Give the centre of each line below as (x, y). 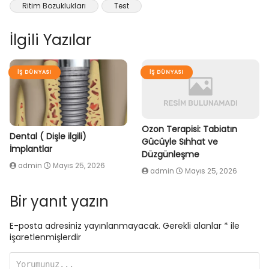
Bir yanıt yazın (59, 201)
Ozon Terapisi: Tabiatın (189, 129)
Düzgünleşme (171, 154)
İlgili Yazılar (50, 40)
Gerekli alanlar (193, 225)
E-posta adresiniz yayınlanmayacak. (85, 225)
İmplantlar (31, 149)
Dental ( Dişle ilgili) (48, 137)
